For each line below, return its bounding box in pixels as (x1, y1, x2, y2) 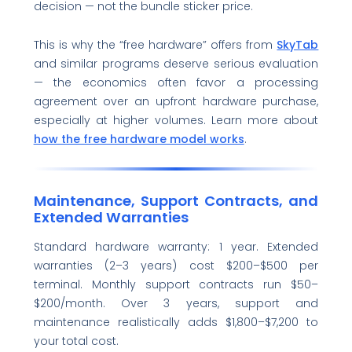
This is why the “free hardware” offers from (33, 36, 277, 53)
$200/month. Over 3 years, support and (33, 295, 319, 312)
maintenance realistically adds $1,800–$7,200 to (33, 314, 319, 331)
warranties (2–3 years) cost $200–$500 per (33, 258, 319, 274)
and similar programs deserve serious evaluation (33, 55, 319, 71)
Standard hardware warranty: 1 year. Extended (33, 239, 319, 255)
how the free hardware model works (33, 130, 244, 147)
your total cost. (33, 333, 119, 350)
